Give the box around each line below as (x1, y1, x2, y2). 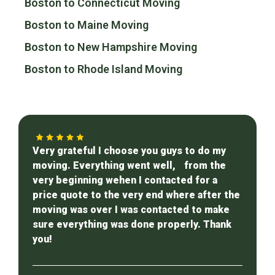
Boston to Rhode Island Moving (25, 63, 182, 76)
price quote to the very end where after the (33, 189, 240, 201)
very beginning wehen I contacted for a (33, 174, 217, 187)
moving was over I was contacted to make (33, 204, 230, 216)
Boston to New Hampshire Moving (25, 41, 197, 54)
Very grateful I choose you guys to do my (33, 145, 226, 157)
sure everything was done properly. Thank (33, 219, 231, 231)
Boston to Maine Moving (25, 18, 149, 32)
